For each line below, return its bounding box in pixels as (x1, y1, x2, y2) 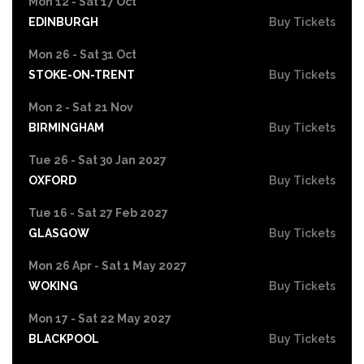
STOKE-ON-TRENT (28, 67, 135, 81)
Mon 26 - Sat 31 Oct (28, 47, 136, 61)
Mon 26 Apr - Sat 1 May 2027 (28, 258, 187, 272)
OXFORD (28, 173, 76, 187)
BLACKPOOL (28, 331, 99, 345)
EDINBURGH (28, 15, 98, 28)
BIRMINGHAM (28, 120, 104, 134)
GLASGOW (28, 226, 89, 240)
